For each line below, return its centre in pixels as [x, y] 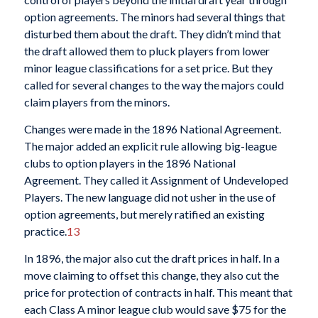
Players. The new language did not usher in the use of [150, 197]
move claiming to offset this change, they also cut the [151, 275]
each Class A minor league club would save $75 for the [155, 309]
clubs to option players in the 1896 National [130, 163]
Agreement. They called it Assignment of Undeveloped [156, 180]
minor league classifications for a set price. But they [148, 68]
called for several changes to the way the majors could [154, 85]
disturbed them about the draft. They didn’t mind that [152, 34]
